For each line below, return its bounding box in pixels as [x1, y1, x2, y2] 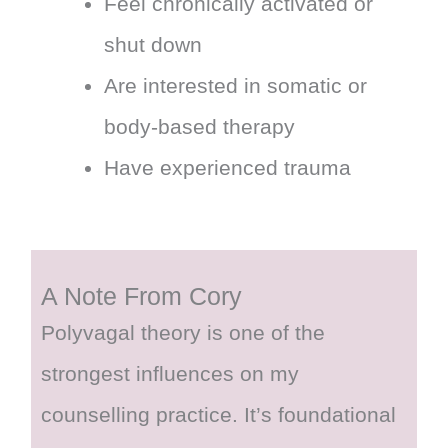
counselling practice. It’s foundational [41, 402, 397, 426]
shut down [104, 33, 203, 56]
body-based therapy [104, 115, 296, 138]
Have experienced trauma [104, 156, 352, 179]
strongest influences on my [41, 361, 300, 385]
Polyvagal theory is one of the [41, 320, 326, 344]
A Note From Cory [41, 281, 243, 310]
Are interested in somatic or [104, 74, 368, 97]
